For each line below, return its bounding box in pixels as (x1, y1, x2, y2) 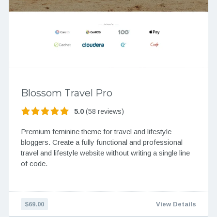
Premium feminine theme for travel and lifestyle (20, 127, 171, 136)
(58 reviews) (83, 107, 124, 115)
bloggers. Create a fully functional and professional (20, 138, 183, 147)
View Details (156, 201, 197, 208)
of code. (20, 159, 47, 168)
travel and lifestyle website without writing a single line (20, 149, 190, 157)
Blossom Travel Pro (20, 87, 112, 99)
